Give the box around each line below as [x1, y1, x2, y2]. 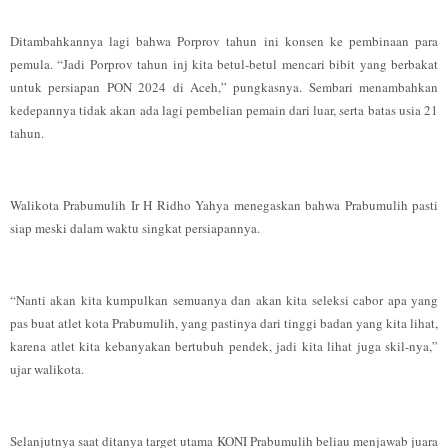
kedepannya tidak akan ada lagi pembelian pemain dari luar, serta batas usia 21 [10, 101, 438, 119]
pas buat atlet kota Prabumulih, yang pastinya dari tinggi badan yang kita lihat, [10, 314, 438, 332]
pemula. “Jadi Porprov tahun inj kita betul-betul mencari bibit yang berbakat [10, 55, 438, 73]
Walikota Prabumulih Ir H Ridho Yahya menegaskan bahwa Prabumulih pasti [10, 196, 438, 214]
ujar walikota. [10, 360, 84, 378]
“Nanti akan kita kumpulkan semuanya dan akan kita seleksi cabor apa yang [10, 291, 438, 309]
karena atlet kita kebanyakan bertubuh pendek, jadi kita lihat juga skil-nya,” [10, 337, 438, 355]
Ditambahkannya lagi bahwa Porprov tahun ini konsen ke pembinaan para [10, 32, 438, 50]
